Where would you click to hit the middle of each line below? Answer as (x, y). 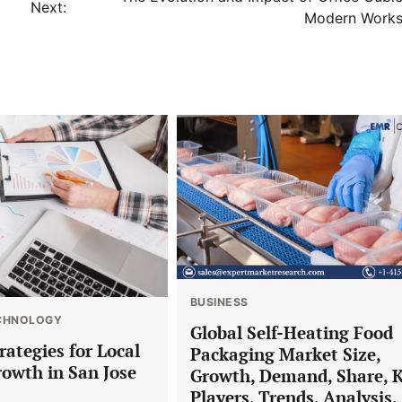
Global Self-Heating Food (291, 332)
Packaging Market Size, (285, 354)
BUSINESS (219, 302)
